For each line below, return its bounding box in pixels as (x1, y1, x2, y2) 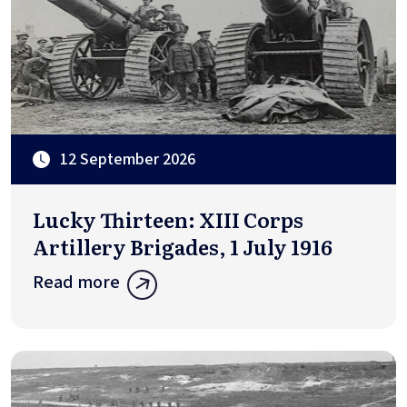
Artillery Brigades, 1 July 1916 (33, 232, 333, 263)
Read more (33, 270, 120, 296)
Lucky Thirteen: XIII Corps (33, 204, 303, 235)
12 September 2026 (60, 148, 195, 172)
